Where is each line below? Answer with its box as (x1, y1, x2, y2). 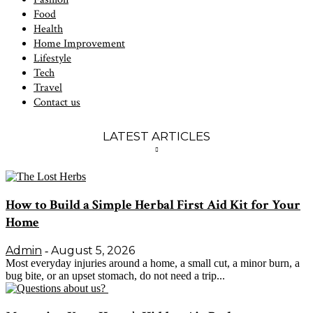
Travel (34, 80, 62, 95)
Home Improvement (34, 36, 125, 51)
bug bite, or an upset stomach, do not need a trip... (6, 270, 225, 282)
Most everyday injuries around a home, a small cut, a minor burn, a (6, 257, 300, 270)
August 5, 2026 (51, 244, 135, 258)
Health (34, 21, 63, 36)
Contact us (34, 94, 80, 110)
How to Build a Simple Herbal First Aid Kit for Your (6, 196, 300, 214)
